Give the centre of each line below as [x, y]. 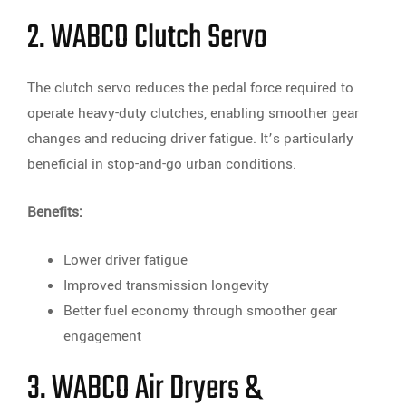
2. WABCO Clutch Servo [147, 39]
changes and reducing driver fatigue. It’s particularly [190, 139]
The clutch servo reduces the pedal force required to [190, 88]
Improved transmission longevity [166, 286]
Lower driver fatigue [126, 261]
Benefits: [55, 213]
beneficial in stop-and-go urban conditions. [162, 164]
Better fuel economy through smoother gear [200, 311]
